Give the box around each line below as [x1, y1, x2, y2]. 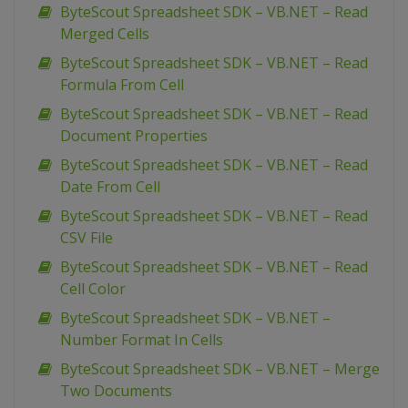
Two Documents [60, 381, 172, 402]
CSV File [60, 228, 113, 249]
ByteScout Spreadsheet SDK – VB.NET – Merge [60, 359, 380, 380]
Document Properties [60, 126, 208, 147]
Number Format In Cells [60, 330, 223, 351]
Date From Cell [60, 177, 160, 198]
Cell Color [60, 279, 126, 300]
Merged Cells [60, 24, 149, 45]
